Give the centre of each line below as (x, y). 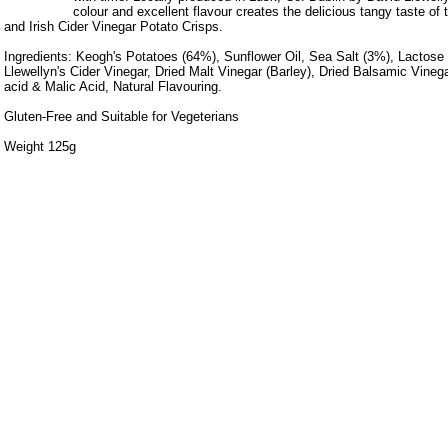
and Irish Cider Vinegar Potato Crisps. (113, 26)
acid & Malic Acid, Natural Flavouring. (113, 86)
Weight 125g (40, 146)
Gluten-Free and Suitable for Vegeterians (121, 116)
